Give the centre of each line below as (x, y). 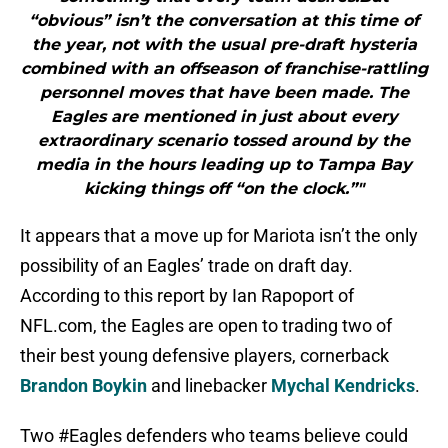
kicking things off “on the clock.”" (224, 189)
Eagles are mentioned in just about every (224, 117)
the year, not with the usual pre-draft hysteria (224, 45)
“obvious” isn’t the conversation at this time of (224, 21)
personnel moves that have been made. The (224, 93)
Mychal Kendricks (343, 386)
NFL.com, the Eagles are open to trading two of (206, 326)
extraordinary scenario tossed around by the (224, 141)
